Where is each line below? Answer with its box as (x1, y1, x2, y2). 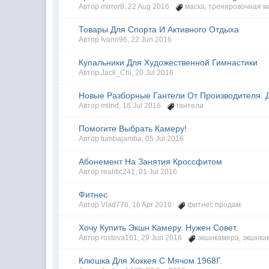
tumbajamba (101, 134, 142, 143)
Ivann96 (101, 35, 128, 44)
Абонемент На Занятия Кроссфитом (79, 157, 223, 166)
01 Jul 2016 (139, 168, 178, 176)
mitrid (101, 101, 119, 110)
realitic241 (101, 168, 136, 176)
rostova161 (101, 234, 138, 242)
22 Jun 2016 (131, 35, 172, 44)
